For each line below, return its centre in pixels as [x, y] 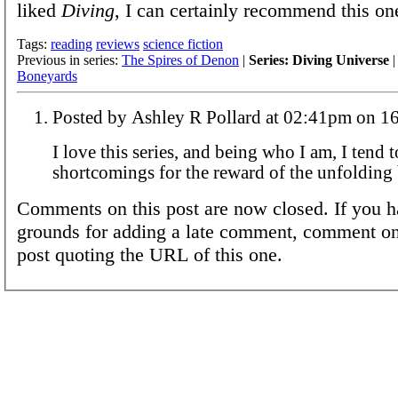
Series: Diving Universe [319, 60]
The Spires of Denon [180, 60]
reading [72, 44]
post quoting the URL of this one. [150, 254]
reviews [118, 44]
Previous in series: [69, 60]
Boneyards [47, 76]
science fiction [183, 44]
